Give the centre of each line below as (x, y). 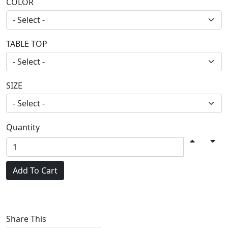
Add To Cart (35, 170)
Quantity (23, 127)
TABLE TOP (27, 44)
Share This (26, 219)
